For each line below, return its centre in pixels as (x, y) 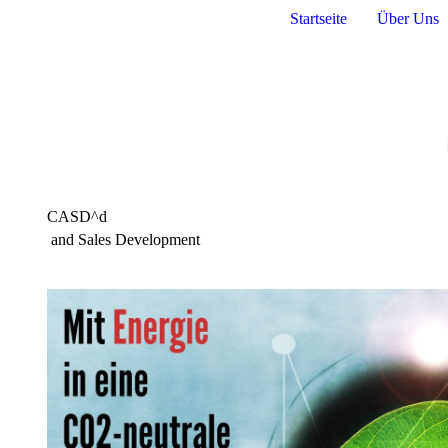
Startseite (318, 18)
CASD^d (77, 216)
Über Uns (408, 18)
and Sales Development (123, 239)
